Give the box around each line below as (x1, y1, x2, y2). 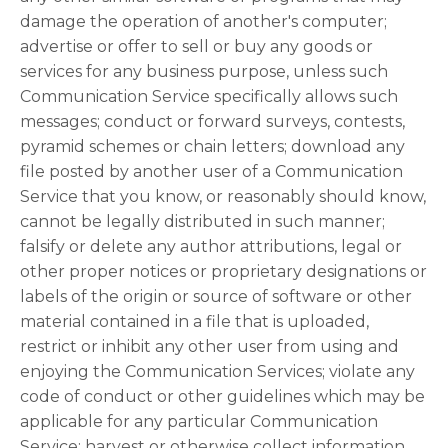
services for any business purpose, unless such (20, 62, 388, 81)
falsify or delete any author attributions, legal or (20, 237, 402, 256)
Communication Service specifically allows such (20, 87, 398, 106)
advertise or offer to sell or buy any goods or (20, 37, 373, 56)
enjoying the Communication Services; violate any (20, 362, 415, 381)
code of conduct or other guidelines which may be (20, 387, 425, 406)
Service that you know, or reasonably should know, (20, 187, 426, 206)
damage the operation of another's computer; (20, 12, 387, 31)
